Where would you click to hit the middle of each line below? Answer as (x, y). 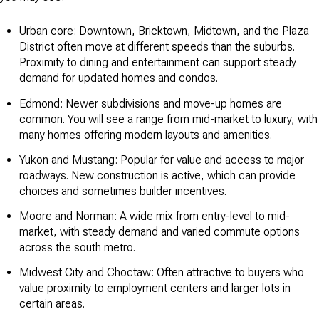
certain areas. (52, 304)
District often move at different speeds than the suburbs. (157, 47)
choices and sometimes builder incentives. (122, 191)
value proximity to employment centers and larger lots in (155, 288)
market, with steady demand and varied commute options (159, 232)
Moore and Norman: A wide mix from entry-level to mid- (154, 216)
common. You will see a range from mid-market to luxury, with (168, 119)
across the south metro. (77, 248)
